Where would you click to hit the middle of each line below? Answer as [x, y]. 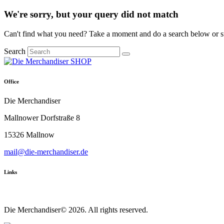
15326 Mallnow [29, 135]
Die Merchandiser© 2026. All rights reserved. [76, 210]
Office [11, 81]
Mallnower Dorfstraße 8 [42, 118]
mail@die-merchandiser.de [46, 152]
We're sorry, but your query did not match [91, 14]
